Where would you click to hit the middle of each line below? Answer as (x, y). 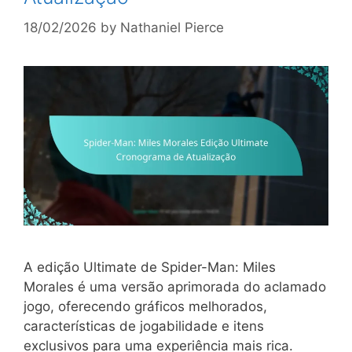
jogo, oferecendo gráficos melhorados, (145, 307)
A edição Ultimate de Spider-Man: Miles (150, 268)
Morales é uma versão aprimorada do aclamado (175, 287)
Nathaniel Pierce (172, 27)
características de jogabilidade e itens (144, 326)
